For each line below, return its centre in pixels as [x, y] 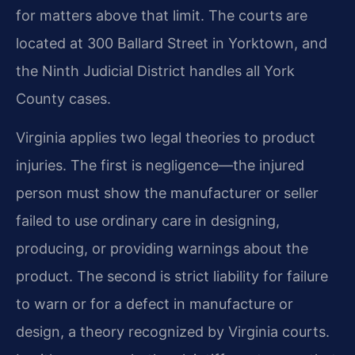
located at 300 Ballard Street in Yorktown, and [172, 44]
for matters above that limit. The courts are [162, 16]
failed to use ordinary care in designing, [148, 221]
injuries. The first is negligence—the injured [160, 166]
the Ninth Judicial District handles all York [155, 71]
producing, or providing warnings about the [162, 249]
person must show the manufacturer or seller [167, 193]
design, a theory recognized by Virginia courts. [173, 332]
